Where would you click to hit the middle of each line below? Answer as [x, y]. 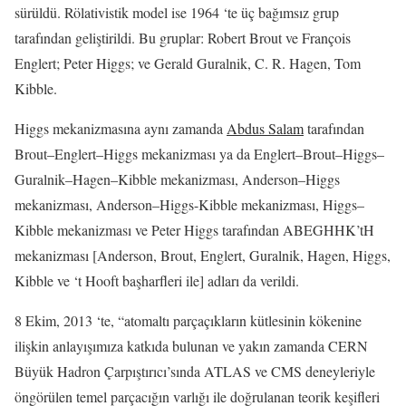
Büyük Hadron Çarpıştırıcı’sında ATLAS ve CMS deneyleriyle [195, 372]
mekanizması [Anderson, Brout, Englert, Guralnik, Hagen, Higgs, [203, 256]
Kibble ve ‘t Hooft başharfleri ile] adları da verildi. [157, 281]
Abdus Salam [265, 129]
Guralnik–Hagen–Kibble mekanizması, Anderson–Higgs [177, 179]
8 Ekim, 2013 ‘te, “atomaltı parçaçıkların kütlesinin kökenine [188, 321]
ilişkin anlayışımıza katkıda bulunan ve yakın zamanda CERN [191, 346]
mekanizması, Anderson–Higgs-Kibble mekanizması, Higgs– [189, 205]
